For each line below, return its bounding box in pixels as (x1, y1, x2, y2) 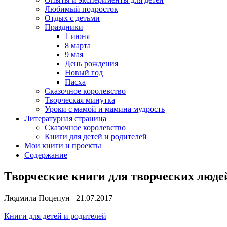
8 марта (65, 41, 91, 50)
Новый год (65, 68, 103, 77)
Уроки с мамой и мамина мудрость (45, 105, 165, 113)
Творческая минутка (45, 96, 115, 104)
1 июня (65, 32, 90, 41)
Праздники (45, 23, 83, 31)
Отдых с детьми (45, 14, 100, 22)
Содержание (24, 150, 67, 159)
